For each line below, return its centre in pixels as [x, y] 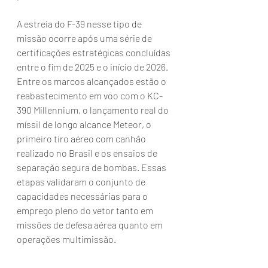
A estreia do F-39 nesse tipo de [80, 24]
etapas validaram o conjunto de [82, 182]
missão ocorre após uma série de [85, 38]
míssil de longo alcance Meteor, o [85, 124]
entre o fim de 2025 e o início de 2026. [93, 67]
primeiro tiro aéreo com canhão [82, 139]
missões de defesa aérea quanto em [91, 225]
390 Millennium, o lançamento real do [94, 110]
